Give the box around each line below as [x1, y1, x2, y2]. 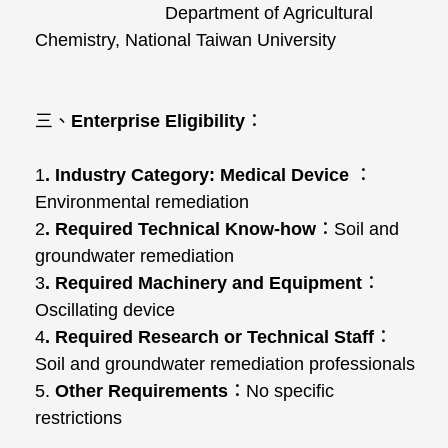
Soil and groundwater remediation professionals [35, 354, 415, 374]
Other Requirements [50, 381, 228, 401]
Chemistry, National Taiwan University [35, 30, 336, 50]
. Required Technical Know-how [45, 219, 316, 239]
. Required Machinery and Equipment [45, 273, 362, 293]
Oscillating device [35, 300, 175, 320]
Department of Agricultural [35, 3, 373, 23]
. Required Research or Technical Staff [45, 327, 374, 347]
